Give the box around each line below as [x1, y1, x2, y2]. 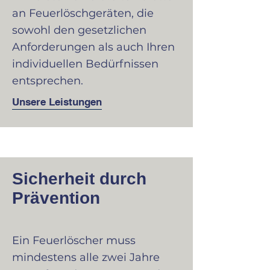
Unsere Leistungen [12, 96, 102, 108]
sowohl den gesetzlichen [12, 24, 146, 37]
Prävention [12, 189, 100, 207]
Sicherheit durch [12, 169, 146, 188]
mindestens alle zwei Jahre [12, 251, 160, 264]
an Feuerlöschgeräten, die [12, 7, 154, 20]
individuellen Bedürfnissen [12, 57, 159, 71]
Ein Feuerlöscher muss [12, 234, 136, 247]
